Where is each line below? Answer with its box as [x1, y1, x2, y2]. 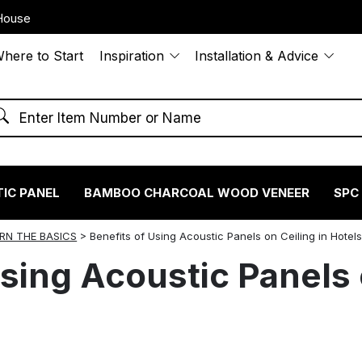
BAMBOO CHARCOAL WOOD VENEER [84, 184, 310, 200]
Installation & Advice [195, 48, 319, 64]
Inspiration [99, 48, 165, 64]
